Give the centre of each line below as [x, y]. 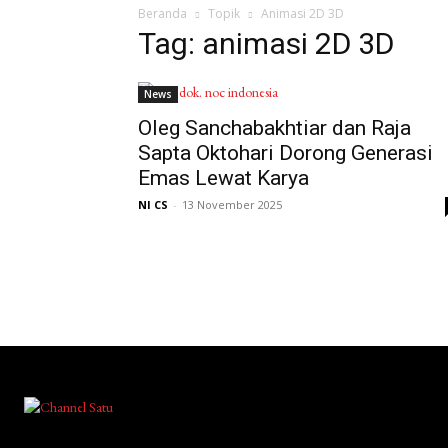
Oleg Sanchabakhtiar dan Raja [274, 128]
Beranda [162, 14]
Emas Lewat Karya [223, 178]
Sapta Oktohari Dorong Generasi [285, 153]
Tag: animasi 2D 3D [266, 44]
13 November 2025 [232, 205]
